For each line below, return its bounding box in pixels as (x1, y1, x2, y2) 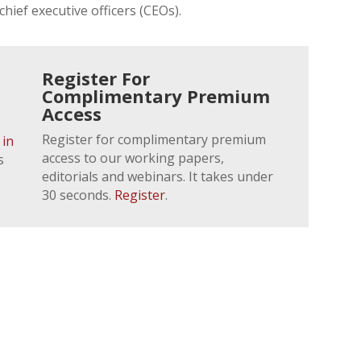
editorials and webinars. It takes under (42, 167, 274, 185)
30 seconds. (42, 185, 115, 204)
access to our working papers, (42, 148, 225, 167)
